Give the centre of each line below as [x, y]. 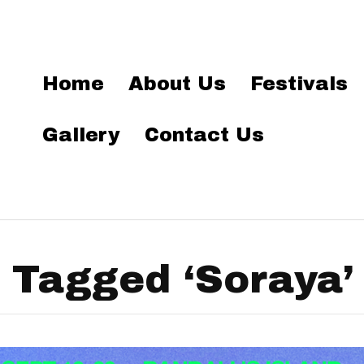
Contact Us [205, 135]
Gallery [82, 135]
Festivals [299, 84]
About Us [178, 84]
